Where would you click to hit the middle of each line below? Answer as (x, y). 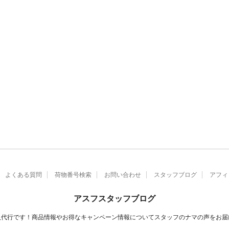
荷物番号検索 (73, 175)
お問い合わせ (122, 175)
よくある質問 (23, 175)
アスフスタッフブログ (114, 198)
